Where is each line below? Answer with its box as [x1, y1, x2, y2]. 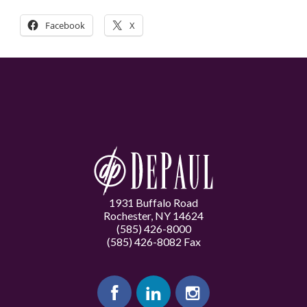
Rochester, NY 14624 [103, 209, 204, 222]
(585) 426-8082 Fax [106, 235, 201, 248]
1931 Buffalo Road [109, 196, 198, 209]
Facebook [45, 19, 85, 32]
